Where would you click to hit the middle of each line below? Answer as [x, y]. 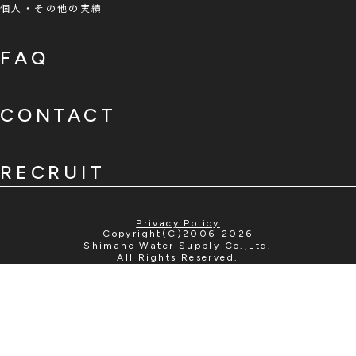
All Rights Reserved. [178, 258]
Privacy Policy [178, 224]
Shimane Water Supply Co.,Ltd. [178, 246]
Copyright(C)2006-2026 [178, 234]
